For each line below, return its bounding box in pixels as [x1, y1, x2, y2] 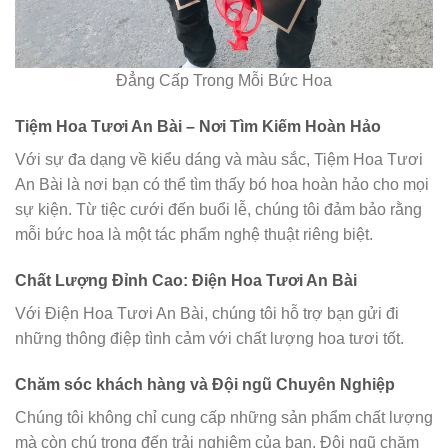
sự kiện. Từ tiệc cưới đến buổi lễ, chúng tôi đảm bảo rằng [15, 201, 422, 219]
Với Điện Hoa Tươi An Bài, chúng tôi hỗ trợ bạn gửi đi [15, 305, 399, 323]
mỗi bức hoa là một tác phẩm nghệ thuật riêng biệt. [15, 226, 373, 244]
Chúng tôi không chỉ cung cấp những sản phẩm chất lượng [15, 408, 433, 426]
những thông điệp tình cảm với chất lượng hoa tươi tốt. [15, 330, 404, 348]
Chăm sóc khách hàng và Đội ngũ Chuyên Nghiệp [15, 375, 395, 393]
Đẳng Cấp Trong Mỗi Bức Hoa [116, 72, 332, 90]
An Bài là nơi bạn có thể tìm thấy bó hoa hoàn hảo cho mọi [15, 176, 429, 194]
